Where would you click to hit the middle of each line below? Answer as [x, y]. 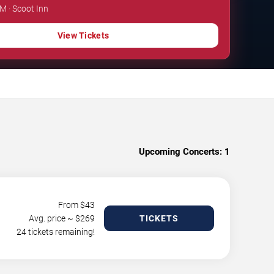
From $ [72, 205]
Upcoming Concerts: [180, 151]
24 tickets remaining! [56, 231]
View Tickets [83, 35]
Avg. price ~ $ [54, 218]
